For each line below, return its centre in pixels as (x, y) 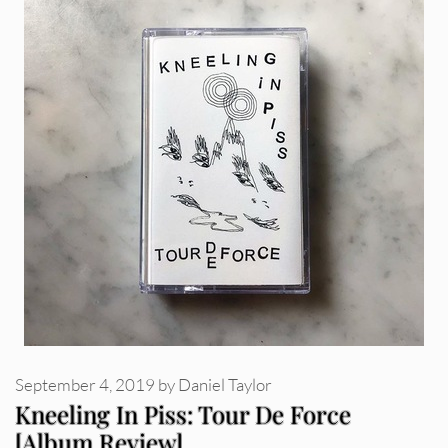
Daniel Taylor (225, 384)
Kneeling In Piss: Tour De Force (183, 413)
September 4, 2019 (85, 384)
